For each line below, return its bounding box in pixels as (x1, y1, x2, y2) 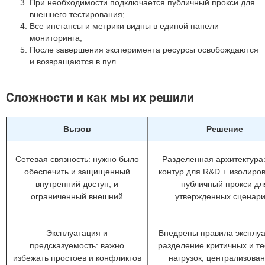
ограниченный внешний (31, 192, 123, 201)
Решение (206, 124, 243, 134)
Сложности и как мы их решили (6, 91, 194, 105)
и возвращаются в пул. (30, 57, 118, 66)
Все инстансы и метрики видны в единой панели (30, 21, 219, 31)
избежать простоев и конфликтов (12, 253, 141, 263)
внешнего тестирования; (30, 9, 125, 19)
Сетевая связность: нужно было (15, 154, 139, 164)
